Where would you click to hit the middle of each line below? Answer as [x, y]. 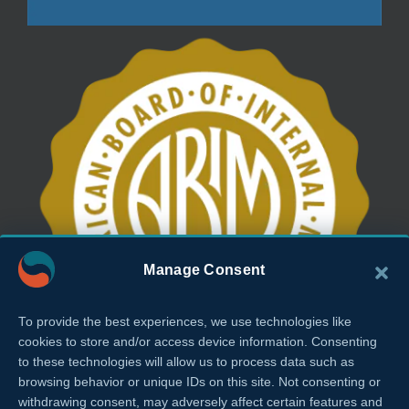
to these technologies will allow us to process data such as [186, 362]
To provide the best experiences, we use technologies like [185, 322]
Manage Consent [204, 269]
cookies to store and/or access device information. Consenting [198, 342]
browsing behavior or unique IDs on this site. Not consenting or [199, 382]
